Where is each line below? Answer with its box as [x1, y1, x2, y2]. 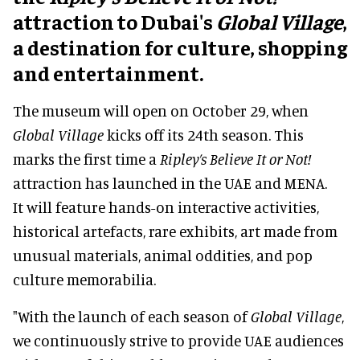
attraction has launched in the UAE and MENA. [13, 173, 327, 192]
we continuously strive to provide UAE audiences [13, 330, 344, 350]
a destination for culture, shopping [13, 33, 347, 60]
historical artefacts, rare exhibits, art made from [13, 221, 337, 240]
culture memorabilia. [13, 269, 156, 288]
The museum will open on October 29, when [13, 100, 309, 120]
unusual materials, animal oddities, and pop [13, 245, 313, 264]
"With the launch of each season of [13, 306, 251, 325]
